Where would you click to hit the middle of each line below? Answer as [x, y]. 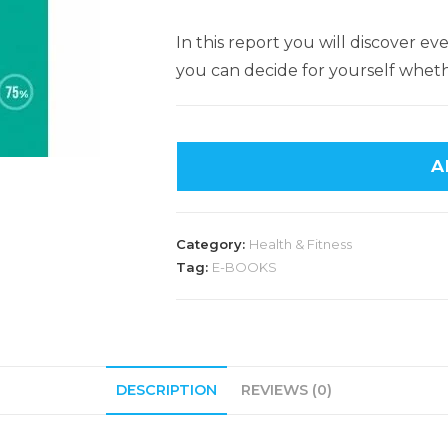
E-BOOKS [244, 267]
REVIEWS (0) [286, 390]
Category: [212, 244]
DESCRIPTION [166, 390]
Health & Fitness [300, 244]
